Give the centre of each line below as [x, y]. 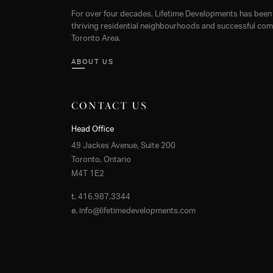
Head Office [93, 129]
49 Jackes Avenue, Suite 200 [123, 146]
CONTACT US [109, 105]
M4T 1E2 [88, 174]
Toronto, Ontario [101, 160]
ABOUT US [93, 62]
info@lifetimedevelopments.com [137, 211]
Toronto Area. [96, 38]
